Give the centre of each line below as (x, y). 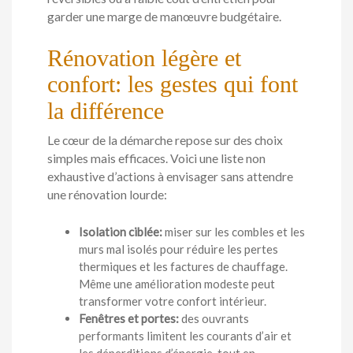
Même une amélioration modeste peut (177, 283)
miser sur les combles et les (234, 231)
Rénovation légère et (144, 58)
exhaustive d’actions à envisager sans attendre (170, 177)
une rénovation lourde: (107, 195)
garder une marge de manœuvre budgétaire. (164, 16)
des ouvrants (214, 318)
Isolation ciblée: (121, 231)
